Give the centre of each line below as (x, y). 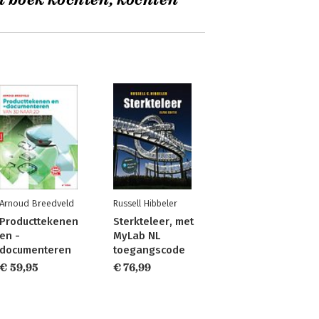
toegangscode (149, 250)
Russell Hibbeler (145, 203)
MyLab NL (136, 236)
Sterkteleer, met (153, 221)
